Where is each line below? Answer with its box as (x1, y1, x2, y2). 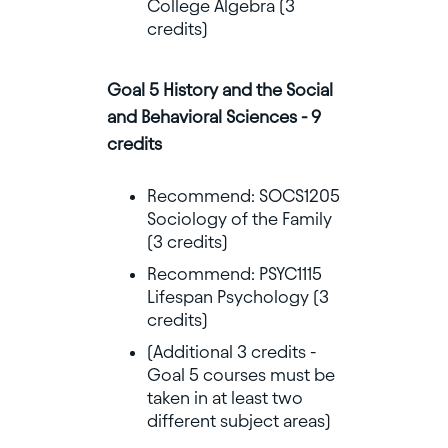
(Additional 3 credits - (146, 342, 316, 362)
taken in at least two (146, 388, 303, 408)
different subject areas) (146, 411, 339, 431)
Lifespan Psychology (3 (146, 287, 329, 307)
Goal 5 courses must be (146, 365, 335, 385)
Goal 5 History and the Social (106, 80, 333, 100)
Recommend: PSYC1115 (146, 264, 322, 284)
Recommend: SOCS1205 (146, 186, 340, 206)
